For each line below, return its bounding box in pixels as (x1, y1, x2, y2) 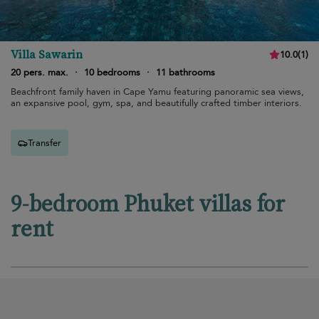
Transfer (28, 136, 61, 150)
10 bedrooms (84, 66, 140, 79)
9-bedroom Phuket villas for (11, 188, 285, 219)
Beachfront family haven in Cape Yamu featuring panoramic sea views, (11, 85, 304, 98)
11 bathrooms (156, 66, 215, 79)
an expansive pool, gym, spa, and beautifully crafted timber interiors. (11, 97, 302, 110)
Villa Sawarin (11, 46, 83, 62)
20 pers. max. (11, 66, 68, 79)
